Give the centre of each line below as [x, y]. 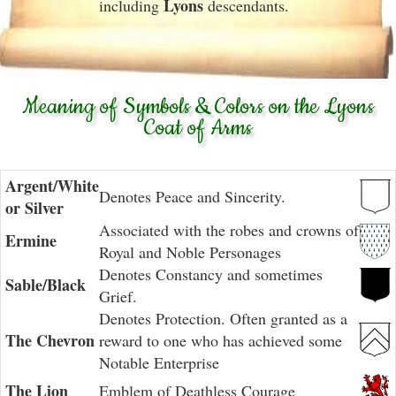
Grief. [118, 296]
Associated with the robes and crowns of [229, 230]
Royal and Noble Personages [190, 252]
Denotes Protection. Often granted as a [223, 318]
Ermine [31, 240]
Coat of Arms [198, 128]
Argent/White [52, 186]
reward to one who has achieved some [221, 340]
